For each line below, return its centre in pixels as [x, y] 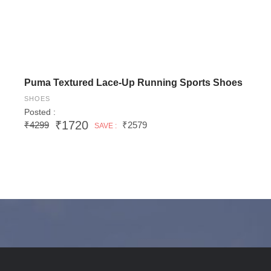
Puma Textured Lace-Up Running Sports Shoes [133, 83]
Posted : [40, 112]
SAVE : [106, 126]
